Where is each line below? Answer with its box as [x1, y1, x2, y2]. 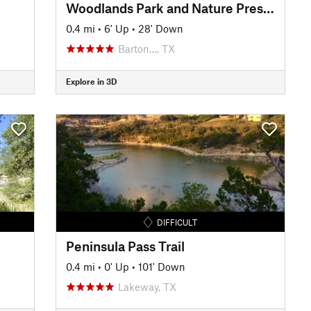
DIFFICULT [156, 217, 197, 227]
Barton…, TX [117, 42, 175, 55]
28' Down [137, 22, 183, 35]
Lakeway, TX [117, 280, 176, 293]
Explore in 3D [65, 76, 117, 86]
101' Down [137, 260, 185, 273]
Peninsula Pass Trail [65, 237, 185, 254]
